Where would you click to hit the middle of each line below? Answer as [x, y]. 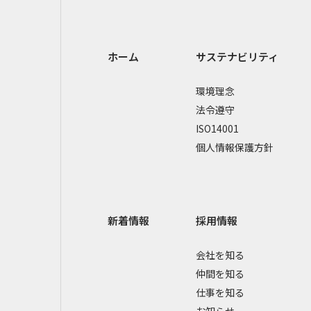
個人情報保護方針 [234, 147]
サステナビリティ [237, 56]
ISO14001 [217, 128]
